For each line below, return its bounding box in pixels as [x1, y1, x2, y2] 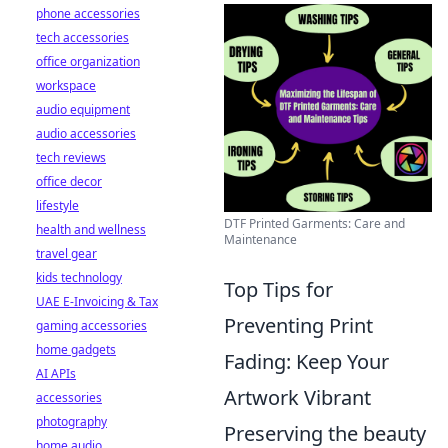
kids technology [36, 269, 122, 286]
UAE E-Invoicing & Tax [36, 293, 158, 310]
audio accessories [36, 125, 136, 142]
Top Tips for [224, 276, 333, 303]
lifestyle [36, 197, 79, 214]
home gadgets [36, 341, 116, 358]
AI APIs [36, 365, 76, 382]
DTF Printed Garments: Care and [224, 215, 405, 232]
